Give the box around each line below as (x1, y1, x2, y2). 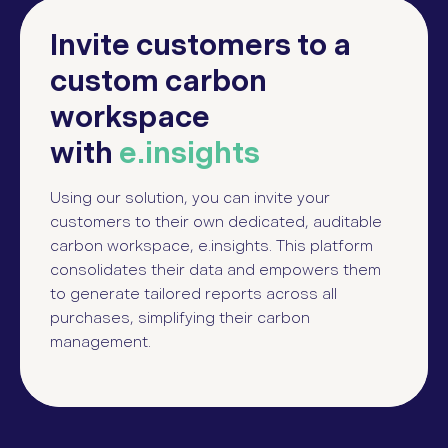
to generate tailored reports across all (50, 284, 337, 304)
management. (50, 332, 151, 352)
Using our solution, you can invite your (50, 188, 330, 208)
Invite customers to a (50, 27, 351, 64)
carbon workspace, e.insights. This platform (50, 236, 373, 256)
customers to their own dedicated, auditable (50, 212, 382, 232)
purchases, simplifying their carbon (50, 308, 310, 328)
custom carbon (50, 63, 267, 100)
